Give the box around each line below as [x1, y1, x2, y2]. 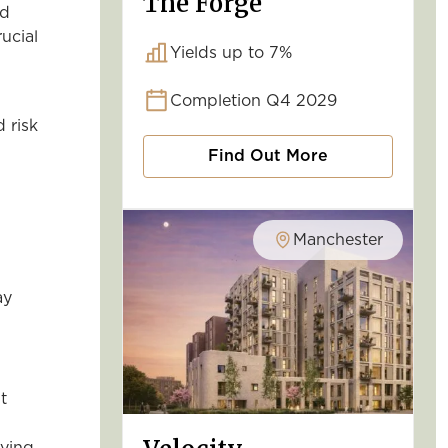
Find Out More [208, 148, 328, 165]
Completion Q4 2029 [170, 93, 337, 110]
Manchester [293, 232, 383, 249]
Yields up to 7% [170, 45, 292, 62]
